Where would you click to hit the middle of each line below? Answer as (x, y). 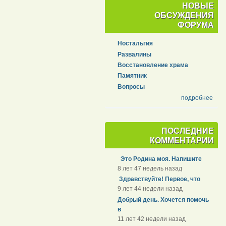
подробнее (197, 98)
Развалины (135, 54)
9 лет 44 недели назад (150, 189)
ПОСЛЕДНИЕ (187, 131)
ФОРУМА (195, 25)
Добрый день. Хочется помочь (163, 200)
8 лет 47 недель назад (150, 169)
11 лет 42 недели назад (152, 219)
